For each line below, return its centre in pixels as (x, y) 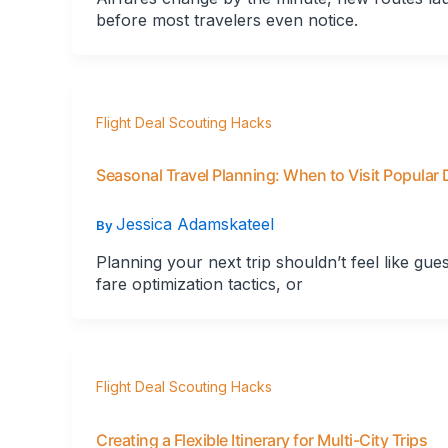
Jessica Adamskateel (195, 223)
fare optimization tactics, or (199, 284)
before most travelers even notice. (227, 19)
